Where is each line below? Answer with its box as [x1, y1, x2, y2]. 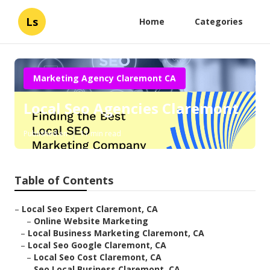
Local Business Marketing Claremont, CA [28, 227, 204, 239]
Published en [24, 128, 67, 139]
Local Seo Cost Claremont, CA [34, 251, 162, 263]
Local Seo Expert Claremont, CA [22, 203, 158, 215]
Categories [195, 16, 243, 27]
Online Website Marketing [34, 215, 148, 227]
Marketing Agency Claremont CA [33, 72, 176, 84]
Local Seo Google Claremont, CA [28, 239, 166, 251]
